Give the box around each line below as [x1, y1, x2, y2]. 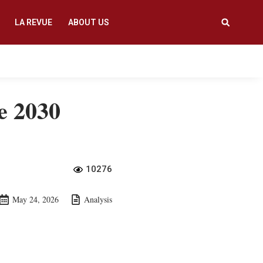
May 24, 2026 [12, 194, 59, 205]
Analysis [84, 194, 112, 205]
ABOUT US [68, 18, 109, 27]
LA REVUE [14, 18, 52, 27]
